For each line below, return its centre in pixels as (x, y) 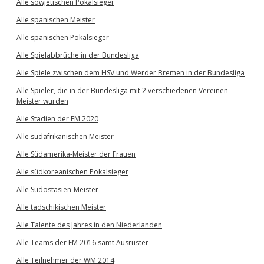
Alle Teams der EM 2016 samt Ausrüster (82, 242)
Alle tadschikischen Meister (61, 207)
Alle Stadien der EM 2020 (57, 119)
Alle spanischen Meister (56, 20)
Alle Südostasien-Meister (57, 189)
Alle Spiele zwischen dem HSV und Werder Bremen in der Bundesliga (131, 73)
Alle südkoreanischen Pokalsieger (72, 172)
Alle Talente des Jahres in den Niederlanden (89, 225)
